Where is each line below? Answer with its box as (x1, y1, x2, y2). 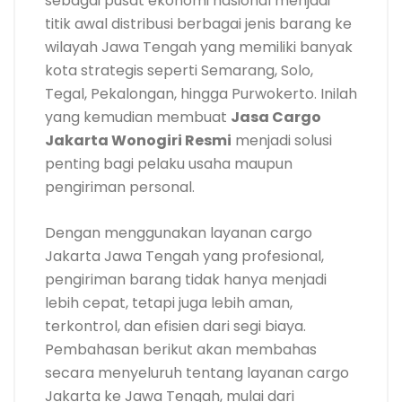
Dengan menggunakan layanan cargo (45, 223, 312, 243)
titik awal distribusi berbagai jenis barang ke (45, 13, 352, 34)
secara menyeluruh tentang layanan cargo (45, 363, 349, 383)
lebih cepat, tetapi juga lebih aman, (45, 293, 293, 313)
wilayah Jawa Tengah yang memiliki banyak (45, 37, 353, 57)
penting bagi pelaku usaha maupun (45, 153, 293, 174)
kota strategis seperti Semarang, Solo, (45, 60, 313, 81)
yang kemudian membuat (45, 107, 231, 127)
